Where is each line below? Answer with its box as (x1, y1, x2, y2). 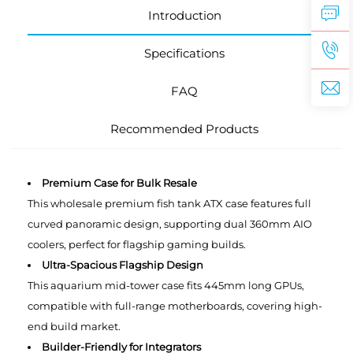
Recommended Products (110, 121, 258, 136)
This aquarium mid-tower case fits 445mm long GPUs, (28, 278, 304, 292)
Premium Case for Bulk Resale (42, 176, 197, 189)
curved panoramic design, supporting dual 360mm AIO (28, 217, 312, 230)
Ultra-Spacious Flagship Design (42, 258, 203, 271)
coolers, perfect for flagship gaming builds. (28, 237, 246, 251)
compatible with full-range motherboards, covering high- (28, 299, 322, 312)
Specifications (144, 45, 225, 61)
